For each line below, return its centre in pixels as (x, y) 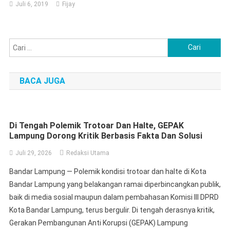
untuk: (178, 57)
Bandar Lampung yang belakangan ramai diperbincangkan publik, (115, 184)
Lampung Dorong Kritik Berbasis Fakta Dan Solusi (106, 136)
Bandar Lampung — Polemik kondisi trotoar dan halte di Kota (108, 171)
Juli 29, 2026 (33, 153)
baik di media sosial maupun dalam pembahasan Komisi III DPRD (114, 197)
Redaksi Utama (88, 153)
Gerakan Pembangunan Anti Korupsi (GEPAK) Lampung (98, 223)
